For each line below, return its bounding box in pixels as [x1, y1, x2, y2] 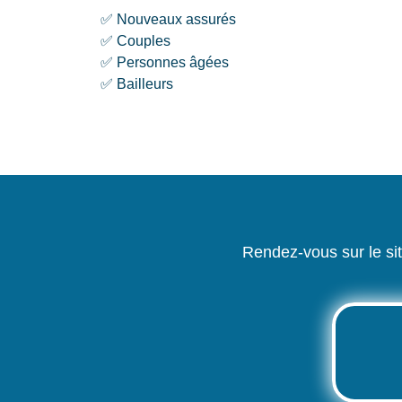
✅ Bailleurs [100, 75, 173, 92]
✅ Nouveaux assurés [100, 11, 236, 27]
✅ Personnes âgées [100, 54, 229, 70]
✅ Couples [100, 32, 170, 48]
